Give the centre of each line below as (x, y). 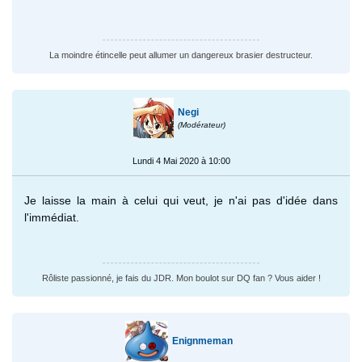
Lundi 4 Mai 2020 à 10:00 (181, 160)
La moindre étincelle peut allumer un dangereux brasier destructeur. (181, 55)
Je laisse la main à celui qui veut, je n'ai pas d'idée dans (181, 200)
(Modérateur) (201, 124)
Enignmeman (202, 341)
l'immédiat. (52, 217)
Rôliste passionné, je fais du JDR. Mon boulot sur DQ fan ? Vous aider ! (181, 278)
